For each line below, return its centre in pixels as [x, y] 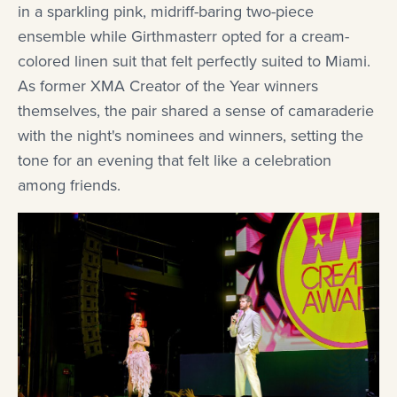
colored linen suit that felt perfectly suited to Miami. [194, 61]
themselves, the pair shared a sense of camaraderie [196, 110]
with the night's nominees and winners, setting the [191, 135]
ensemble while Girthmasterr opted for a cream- [183, 36]
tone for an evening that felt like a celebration [175, 160]
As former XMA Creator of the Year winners [168, 86]
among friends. [69, 185]
